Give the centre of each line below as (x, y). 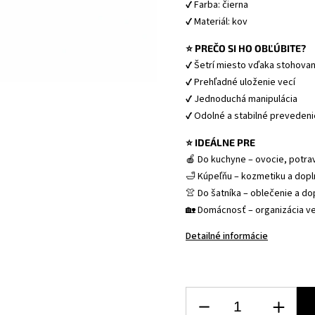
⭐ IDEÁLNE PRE (221, 142)
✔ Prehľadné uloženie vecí (242, 82)
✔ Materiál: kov (218, 22)
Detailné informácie (227, 236)
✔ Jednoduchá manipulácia (243, 99)
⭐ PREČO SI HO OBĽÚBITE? (246, 48)
